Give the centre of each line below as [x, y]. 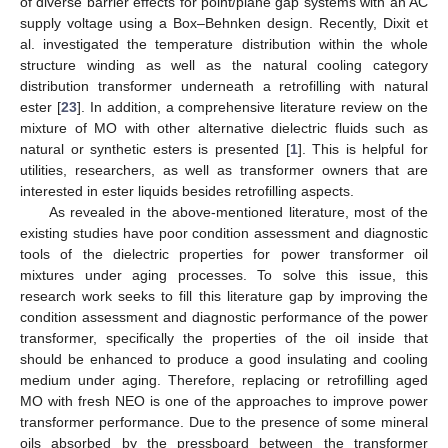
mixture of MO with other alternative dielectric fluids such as [224, 127]
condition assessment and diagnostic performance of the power [224, 316]
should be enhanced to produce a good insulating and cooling [224, 358]
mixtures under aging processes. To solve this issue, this [224, 274]
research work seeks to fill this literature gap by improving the [224, 295]
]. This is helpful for [363, 148]
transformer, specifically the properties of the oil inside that [224, 337]
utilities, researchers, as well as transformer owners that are [224, 169]
